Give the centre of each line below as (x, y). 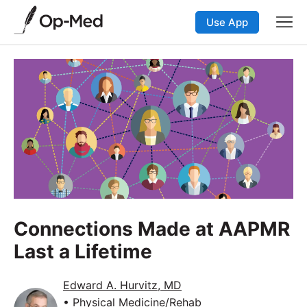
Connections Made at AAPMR (152, 229)
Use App (227, 22)
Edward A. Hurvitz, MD (122, 285)
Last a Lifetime (83, 251)
